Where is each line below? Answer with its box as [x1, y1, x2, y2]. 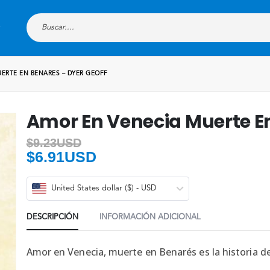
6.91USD [34, 148, 96, 165]
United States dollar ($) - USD [51, 184, 157, 192]
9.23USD [33, 136, 81, 149]
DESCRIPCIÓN [26, 213, 78, 221]
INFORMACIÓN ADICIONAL [99, 213, 201, 221]
